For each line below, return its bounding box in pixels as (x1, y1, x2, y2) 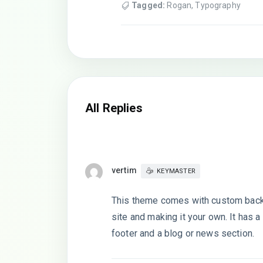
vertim (112, 166, 137, 176)
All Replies (85, 101, 143, 116)
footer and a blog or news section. (112, 228, 255, 240)
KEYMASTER (157, 167, 196, 175)
